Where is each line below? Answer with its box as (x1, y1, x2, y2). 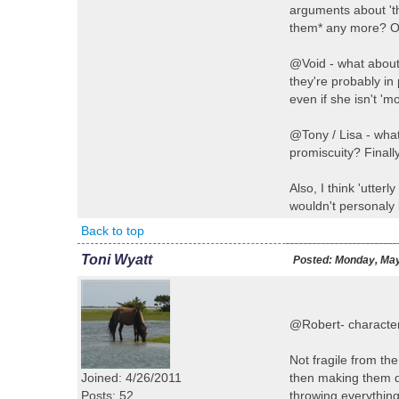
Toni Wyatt (81, 252, 152, 267)
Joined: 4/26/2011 (81, 370, 182, 385)
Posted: (293, 254, 332, 266)
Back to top (81, 224, 144, 238)
